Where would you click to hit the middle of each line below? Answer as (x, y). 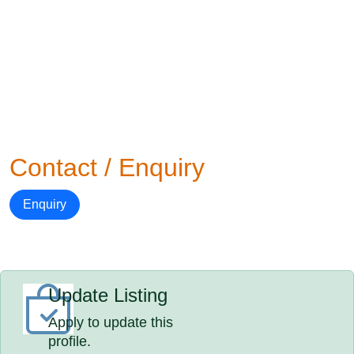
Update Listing (108, 295)
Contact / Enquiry (107, 168)
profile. (70, 341)
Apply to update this (111, 322)
